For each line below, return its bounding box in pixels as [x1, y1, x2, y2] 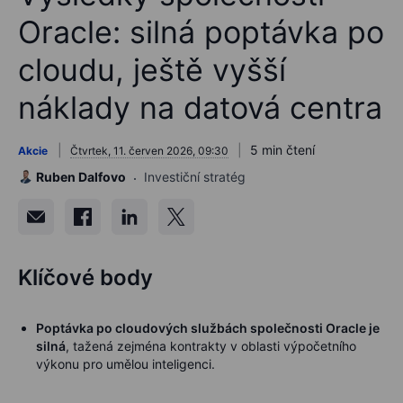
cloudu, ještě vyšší [18, 50, 286, 88]
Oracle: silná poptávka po [18, 13, 384, 50]
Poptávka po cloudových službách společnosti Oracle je [36, 319, 380, 336]
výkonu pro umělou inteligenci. [36, 355, 215, 372]
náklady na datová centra [18, 88, 382, 126]
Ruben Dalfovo [36, 168, 126, 184]
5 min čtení [250, 141, 315, 157]
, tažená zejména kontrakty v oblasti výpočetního [66, 337, 356, 354]
